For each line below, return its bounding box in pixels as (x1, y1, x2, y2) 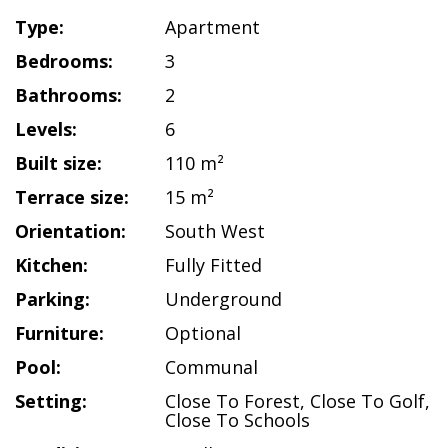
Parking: (15, 287, 90, 311)
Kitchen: (15, 253, 88, 277)
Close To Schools (165, 408, 310, 432)
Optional (165, 321, 241, 345)
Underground (165, 287, 282, 311)
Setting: (15, 389, 87, 413)
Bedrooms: (15, 49, 113, 73)
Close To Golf (310, 389, 425, 413)
